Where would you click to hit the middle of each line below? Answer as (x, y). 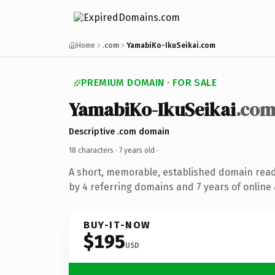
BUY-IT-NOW (117, 225)
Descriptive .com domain (119, 131)
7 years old (137, 150)
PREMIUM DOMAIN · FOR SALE (149, 83)
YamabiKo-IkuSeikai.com (171, 45)
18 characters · (94, 150)
